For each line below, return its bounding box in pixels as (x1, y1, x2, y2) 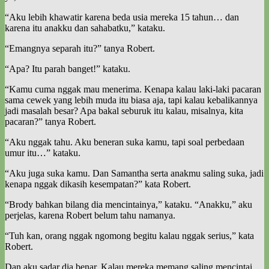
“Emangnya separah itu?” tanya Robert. (5, 43, 155, 53)
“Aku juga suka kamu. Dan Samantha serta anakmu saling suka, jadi (5, 168, 264, 178)
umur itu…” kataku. (5, 147, 80, 158)
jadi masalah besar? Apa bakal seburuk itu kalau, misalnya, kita (5, 105, 243, 116)
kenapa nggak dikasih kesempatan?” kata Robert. (5, 178, 191, 189)
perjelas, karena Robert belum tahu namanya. (5, 210, 175, 220)
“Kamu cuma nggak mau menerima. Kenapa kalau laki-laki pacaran (5, 83, 261, 94)
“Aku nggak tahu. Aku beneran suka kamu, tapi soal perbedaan (5, 136, 244, 147)
